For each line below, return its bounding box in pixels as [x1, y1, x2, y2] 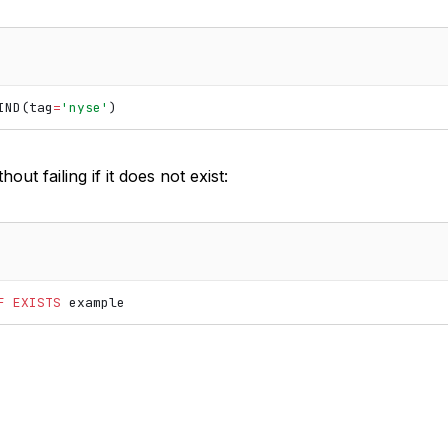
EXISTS [13, 294, 61, 311]
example [69, 294, 125, 311]
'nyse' [61, 99, 109, 116]
